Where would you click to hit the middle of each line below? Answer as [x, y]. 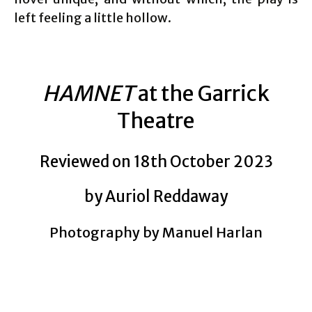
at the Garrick [204, 93]
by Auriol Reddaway [156, 196]
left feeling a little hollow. [93, 17]
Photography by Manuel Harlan [156, 232]
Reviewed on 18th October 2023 [156, 161]
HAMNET [90, 93]
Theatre [156, 120]
